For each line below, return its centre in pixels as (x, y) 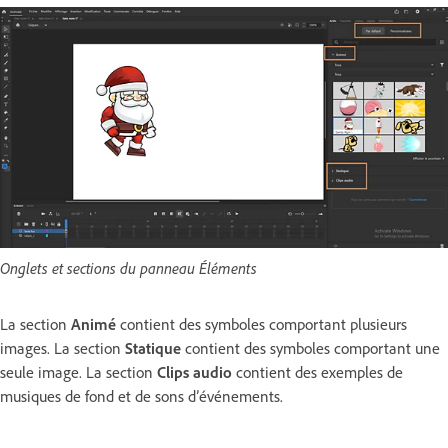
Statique (153, 348)
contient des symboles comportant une (310, 348)
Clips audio (194, 372)
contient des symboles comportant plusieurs (261, 324)
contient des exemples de (317, 372)
